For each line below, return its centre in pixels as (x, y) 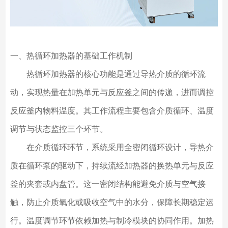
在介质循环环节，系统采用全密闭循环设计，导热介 (112, 148)
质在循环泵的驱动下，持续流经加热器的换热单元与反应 (112, 166)
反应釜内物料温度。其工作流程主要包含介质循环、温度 (112, 111)
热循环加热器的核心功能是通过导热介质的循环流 (108, 74)
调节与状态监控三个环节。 (59, 129)
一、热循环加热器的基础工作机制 (71, 56)
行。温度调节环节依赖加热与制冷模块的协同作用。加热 (112, 221)
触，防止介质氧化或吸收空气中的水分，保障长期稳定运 (112, 203)
